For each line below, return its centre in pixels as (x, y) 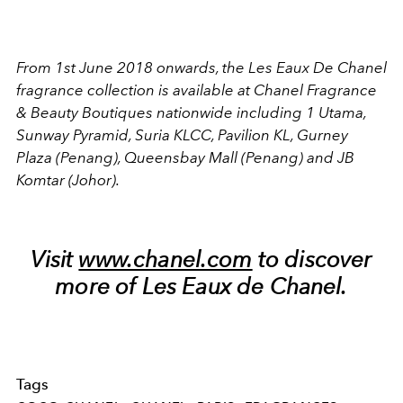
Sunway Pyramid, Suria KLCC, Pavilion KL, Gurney (182, 135)
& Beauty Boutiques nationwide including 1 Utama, (191, 113)
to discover (312, 260)
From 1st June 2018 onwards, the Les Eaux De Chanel (201, 68)
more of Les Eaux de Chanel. (201, 287)
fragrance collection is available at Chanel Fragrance (197, 90)
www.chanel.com (166, 260)
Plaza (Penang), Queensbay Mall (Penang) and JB (185, 158)
